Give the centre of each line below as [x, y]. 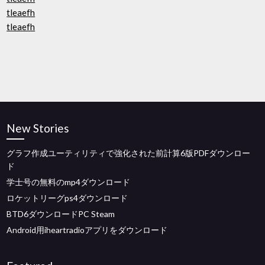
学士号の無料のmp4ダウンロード [69, 182]
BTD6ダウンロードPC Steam [61, 214]
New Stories [38, 128]
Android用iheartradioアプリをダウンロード [87, 230]
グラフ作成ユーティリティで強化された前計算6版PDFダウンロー [129, 153]
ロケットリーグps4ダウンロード [67, 198]
